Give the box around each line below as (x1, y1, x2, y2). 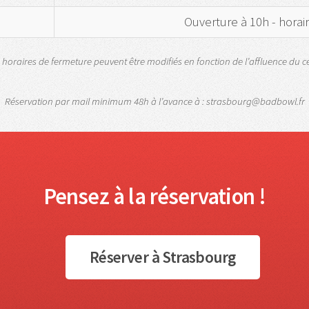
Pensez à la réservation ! (43, 181, 266, 210)
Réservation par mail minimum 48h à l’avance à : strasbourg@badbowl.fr (4, 94, 305, 108)
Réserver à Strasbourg (89, 246, 236, 267)
